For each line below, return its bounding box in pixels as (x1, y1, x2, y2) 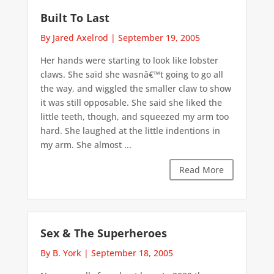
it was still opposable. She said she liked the (40, 96, 222, 108)
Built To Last (40, 10, 109, 25)
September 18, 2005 (91, 247, 173, 259)
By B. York (40, 247, 81, 259)
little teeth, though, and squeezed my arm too (40, 110, 229, 122)
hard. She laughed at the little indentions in (40, 124, 220, 136)
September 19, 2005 (117, 31, 200, 43)
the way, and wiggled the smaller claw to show (40, 82, 231, 94)
